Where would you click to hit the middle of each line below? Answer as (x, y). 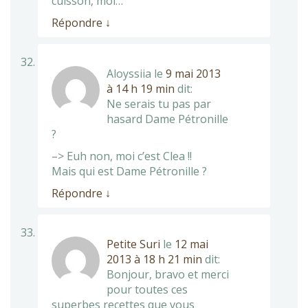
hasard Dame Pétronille (167, 119)
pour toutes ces (147, 289)
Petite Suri (133, 244)
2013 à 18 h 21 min (154, 259)
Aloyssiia (129, 73)
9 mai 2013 (193, 73)
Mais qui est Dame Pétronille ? (129, 171)
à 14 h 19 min (141, 88)
